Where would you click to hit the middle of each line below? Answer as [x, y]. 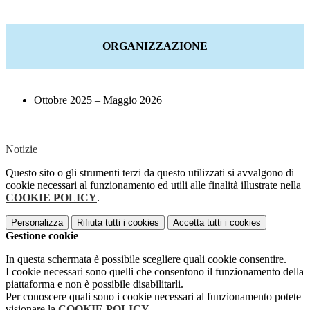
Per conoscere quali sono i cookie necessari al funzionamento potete [153, 297]
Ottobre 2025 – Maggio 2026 [98, 100]
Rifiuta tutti [99, 223]
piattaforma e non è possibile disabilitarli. [94, 284]
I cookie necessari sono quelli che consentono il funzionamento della [155, 272]
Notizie [21, 149]
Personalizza [37, 223]
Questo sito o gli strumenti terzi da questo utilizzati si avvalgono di [150, 173]
